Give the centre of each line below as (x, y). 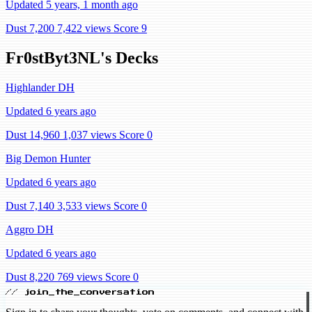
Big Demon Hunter (48, 158)
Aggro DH (30, 229)
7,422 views (84, 28)
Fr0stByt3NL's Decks (82, 57)
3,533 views (84, 205)
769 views (80, 276)
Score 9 (130, 28)
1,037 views (89, 134)
